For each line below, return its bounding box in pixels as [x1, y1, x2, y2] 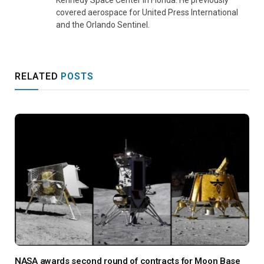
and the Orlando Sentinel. [56, 19, 150, 29]
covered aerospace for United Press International [56, 7, 238, 17]
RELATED [15, 70, 61, 82]
